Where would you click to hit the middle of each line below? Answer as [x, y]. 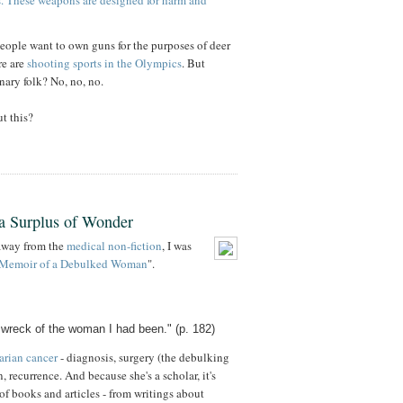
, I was [177, 246]
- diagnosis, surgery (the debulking [143, 358]
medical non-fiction [114, 246]
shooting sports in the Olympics [104, 63]
